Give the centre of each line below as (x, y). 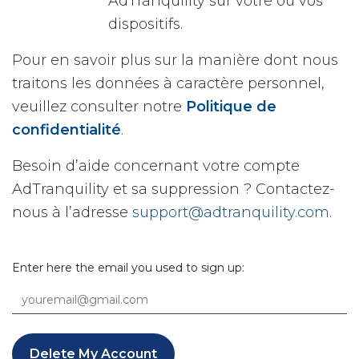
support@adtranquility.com (231, 212)
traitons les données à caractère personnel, (168, 83)
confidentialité (67, 130)
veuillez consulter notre (99, 107)
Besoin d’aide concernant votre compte (156, 166)
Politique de (231, 107)
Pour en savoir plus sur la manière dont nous (175, 60)
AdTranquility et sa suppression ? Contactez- (173, 189)
